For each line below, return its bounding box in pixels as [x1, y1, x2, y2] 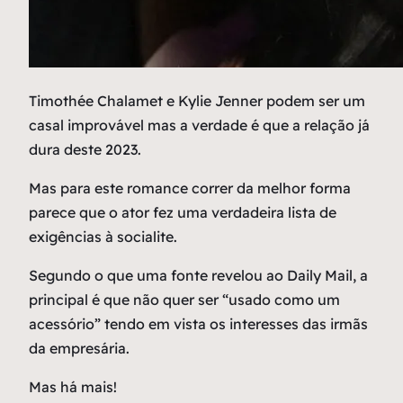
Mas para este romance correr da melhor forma [29, 179, 351, 198]
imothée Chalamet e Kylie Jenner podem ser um [37, 92, 365, 111]
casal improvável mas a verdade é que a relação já [29, 116, 370, 135]
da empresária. [29, 339, 130, 358]
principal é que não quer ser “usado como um [29, 291, 340, 309]
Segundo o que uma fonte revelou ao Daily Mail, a [29, 266, 368, 285]
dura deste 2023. [29, 140, 145, 159]
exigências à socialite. [29, 228, 177, 246]
